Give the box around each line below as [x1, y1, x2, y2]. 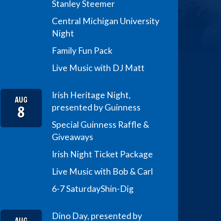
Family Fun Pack [51, 45, 112, 56]
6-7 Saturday [51, 183, 101, 194]
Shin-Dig [100, 183, 134, 194]
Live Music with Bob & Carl [51, 166, 153, 177]
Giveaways [51, 131, 93, 142]
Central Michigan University [51, 15, 159, 26]
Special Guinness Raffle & [51, 119, 149, 130]
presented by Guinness [51, 102, 141, 112]
